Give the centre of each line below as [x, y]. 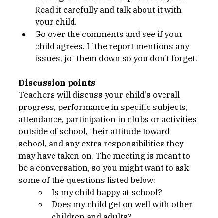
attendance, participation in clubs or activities [109, 119]
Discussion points [57, 82]
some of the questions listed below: [87, 180]
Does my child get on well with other [123, 204]
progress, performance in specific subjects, [104, 107]
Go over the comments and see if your [110, 34]
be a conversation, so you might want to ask [105, 168]
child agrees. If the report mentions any [113, 46]
